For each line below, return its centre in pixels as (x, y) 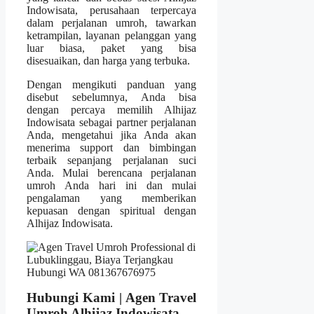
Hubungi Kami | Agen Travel (112, 298)
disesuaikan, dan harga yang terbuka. (108, 61)
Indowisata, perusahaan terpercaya (112, 11)
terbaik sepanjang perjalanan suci (112, 161)
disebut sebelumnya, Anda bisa (112, 97)
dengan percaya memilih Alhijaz (112, 110)
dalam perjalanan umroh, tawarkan (112, 23)
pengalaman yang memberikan (112, 198)
